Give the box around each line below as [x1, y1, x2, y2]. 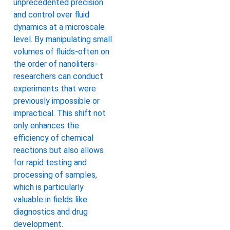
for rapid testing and [13, 157, 87, 167]
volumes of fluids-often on [13, 46, 109, 56]
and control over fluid [13, 9, 89, 20]
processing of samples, [13, 169, 97, 180]
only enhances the [13, 120, 79, 130]
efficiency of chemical [13, 132, 93, 143]
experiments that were [13, 83, 96, 93]
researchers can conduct [13, 71, 103, 81]
